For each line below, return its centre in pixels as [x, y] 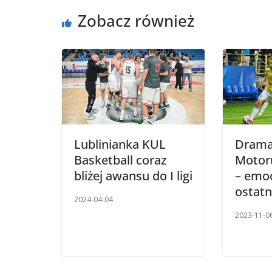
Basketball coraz [120, 160]
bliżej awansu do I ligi [133, 175]
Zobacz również [136, 21]
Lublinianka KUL [120, 144]
